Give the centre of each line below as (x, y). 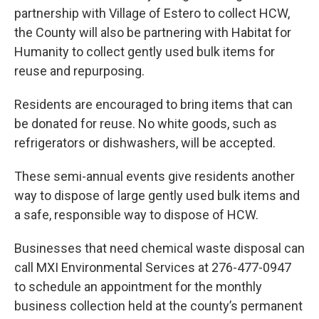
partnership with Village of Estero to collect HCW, (152, 14)
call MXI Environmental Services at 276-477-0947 (153, 268)
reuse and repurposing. (79, 71)
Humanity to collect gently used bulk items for (145, 52)
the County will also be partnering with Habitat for (153, 33)
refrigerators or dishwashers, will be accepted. (145, 143)
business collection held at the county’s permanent (158, 306)
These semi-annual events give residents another (155, 177)
